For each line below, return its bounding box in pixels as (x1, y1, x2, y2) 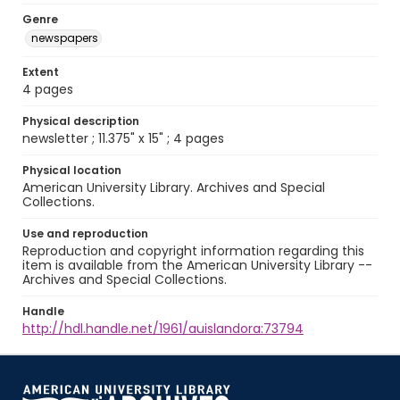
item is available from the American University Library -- (22, 256, 372, 274)
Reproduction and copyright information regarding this (22, 242, 364, 260)
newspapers (31, 30, 98, 46)
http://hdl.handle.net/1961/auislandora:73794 (22, 320, 304, 337)
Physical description (22, 113, 139, 129)
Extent (22, 64, 59, 79)
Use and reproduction (22, 226, 148, 241)
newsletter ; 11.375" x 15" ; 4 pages (22, 129, 224, 147)
